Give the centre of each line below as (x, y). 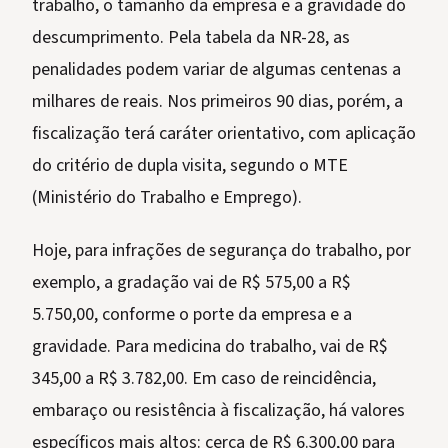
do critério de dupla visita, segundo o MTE (190, 165)
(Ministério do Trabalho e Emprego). (167, 197)
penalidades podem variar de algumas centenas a (216, 69)
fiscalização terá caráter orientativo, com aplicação (224, 133)
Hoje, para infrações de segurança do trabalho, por (221, 250)
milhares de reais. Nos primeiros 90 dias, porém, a (217, 101)
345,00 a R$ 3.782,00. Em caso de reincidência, (204, 378)
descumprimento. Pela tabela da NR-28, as (191, 37)
